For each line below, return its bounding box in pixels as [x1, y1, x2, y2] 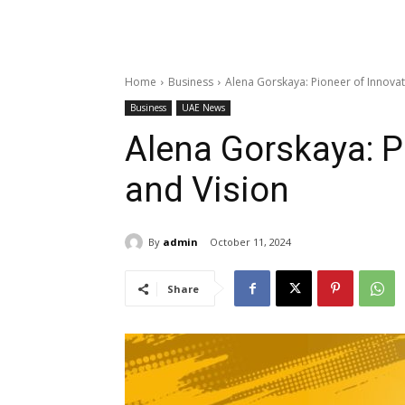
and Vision [125, 170, 289, 210]
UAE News [182, 101, 225, 114]
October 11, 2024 [210, 235, 291, 250]
